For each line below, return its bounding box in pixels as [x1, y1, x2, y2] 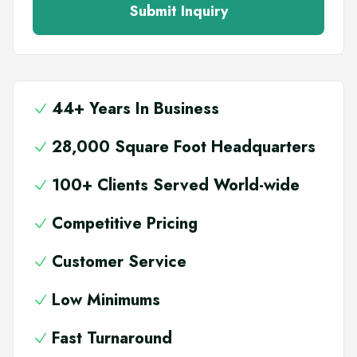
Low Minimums [52, 288, 160, 312]
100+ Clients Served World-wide [52, 173, 300, 197]
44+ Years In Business [52, 96, 219, 120]
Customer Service [52, 249, 186, 273]
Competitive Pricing [52, 211, 198, 235]
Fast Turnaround [52, 326, 172, 350]
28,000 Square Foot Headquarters [52, 135, 316, 159]
